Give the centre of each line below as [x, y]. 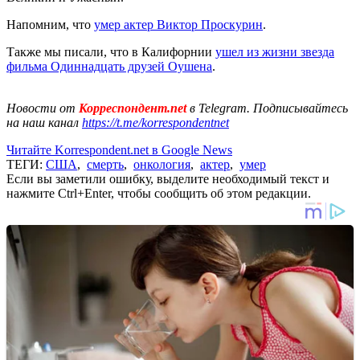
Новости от [41, 108]
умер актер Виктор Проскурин [178, 24]
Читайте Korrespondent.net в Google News [119, 149]
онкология [162, 164]
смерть [105, 164]
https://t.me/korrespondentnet [155, 122]
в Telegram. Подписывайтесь [269, 108]
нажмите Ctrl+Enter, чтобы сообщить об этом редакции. [159, 193]
